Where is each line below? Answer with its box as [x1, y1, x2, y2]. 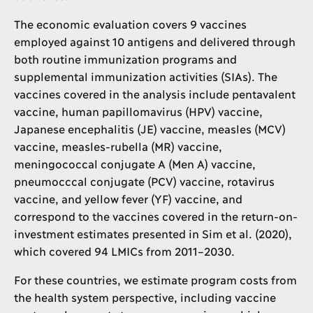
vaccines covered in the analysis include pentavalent [14, 87, 295, 100]
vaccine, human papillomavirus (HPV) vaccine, [14, 104, 262, 117]
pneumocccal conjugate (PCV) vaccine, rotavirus [14, 174, 274, 187]
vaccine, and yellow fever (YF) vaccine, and [14, 191, 242, 205]
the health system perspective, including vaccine [14, 290, 275, 303]
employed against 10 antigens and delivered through [14, 34, 295, 48]
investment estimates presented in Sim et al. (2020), [14, 226, 291, 240]
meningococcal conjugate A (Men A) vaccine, [14, 156, 255, 170]
